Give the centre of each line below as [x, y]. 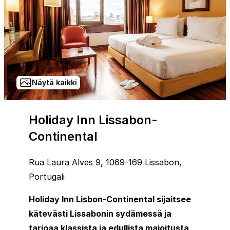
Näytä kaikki [54, 82]
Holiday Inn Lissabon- [93, 120]
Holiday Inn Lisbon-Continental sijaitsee [110, 199]
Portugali [47, 176]
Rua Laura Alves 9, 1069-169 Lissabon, [105, 162]
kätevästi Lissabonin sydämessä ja [100, 213]
